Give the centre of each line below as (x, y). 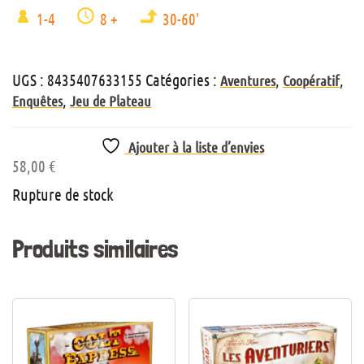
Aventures (248, 81)
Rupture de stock (63, 195)
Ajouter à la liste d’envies (196, 147)
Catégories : (183, 80)
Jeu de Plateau (110, 101)
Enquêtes (37, 101)
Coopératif (311, 81)
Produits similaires (95, 249)
